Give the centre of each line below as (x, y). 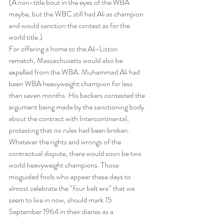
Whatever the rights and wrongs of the (66, 142)
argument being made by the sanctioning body (77, 107)
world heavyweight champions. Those (64, 165)
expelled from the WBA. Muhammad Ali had (75, 72)
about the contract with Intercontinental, (70, 119)
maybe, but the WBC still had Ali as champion (77, 14)
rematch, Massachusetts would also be (66, 61)
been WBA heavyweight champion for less (71, 84)
